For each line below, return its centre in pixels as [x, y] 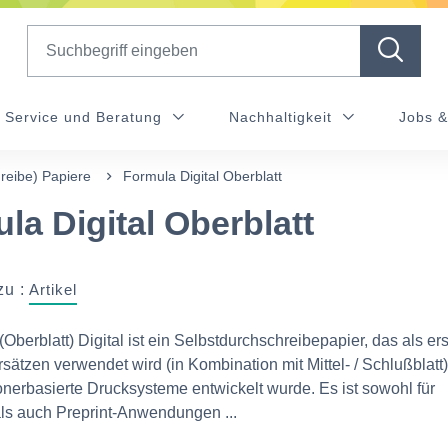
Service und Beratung [86, 117]
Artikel [53, 289]
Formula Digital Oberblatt [202, 176]
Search [51, 35]
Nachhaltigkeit [283, 117]
